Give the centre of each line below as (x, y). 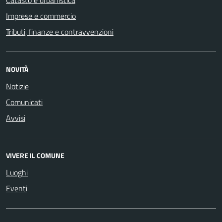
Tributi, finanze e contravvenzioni (60, 31)
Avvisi (16, 118)
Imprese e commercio (41, 16)
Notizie (17, 86)
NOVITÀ (17, 69)
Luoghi (17, 172)
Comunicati (24, 102)
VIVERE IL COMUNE (35, 155)
